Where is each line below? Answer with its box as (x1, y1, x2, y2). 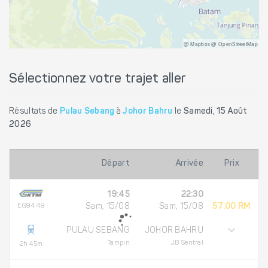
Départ (102, 159, 130, 168)
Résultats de (9, 107, 60, 116)
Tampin (108, 239, 130, 246)
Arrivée (175, 159, 203, 168)
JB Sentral (170, 239, 203, 246)
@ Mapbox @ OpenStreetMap (183, 39, 258, 47)
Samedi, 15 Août (183, 107, 248, 116)
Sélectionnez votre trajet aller (9, 72, 187, 86)
